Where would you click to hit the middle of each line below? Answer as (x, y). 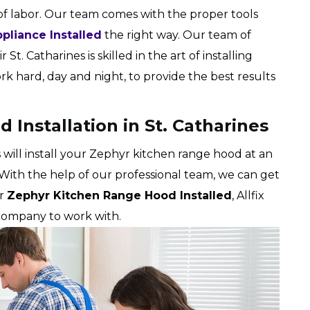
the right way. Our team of (176, 35)
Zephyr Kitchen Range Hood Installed (119, 195)
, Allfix (248, 195)
